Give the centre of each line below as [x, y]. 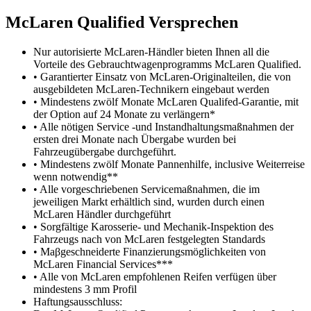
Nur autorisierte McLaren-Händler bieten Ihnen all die [151, 51]
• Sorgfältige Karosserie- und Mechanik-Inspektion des [153, 226]
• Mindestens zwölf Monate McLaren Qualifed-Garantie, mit [166, 101]
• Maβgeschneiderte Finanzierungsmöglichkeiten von [150, 251]
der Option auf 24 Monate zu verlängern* [124, 114]
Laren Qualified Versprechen [134, 22]
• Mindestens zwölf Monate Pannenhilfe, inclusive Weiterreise [169, 164]
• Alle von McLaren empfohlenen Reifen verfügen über [155, 276]
